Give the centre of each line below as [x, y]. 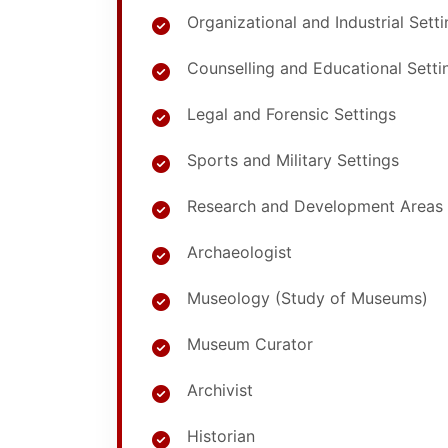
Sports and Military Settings [293, 160]
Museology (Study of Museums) [307, 298]
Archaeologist [239, 252]
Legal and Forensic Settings [291, 114]
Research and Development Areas [315, 206]
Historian [221, 436]
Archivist [220, 390]
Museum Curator [250, 344]
